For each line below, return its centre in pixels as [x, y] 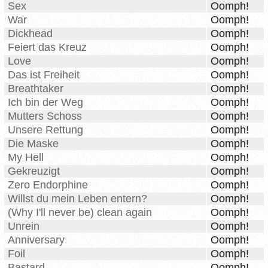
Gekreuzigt [34, 171]
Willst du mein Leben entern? [77, 199]
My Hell [26, 158]
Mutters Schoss [45, 116]
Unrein [24, 226]
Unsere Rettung [45, 130]
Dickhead [30, 34]
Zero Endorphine [48, 185]
